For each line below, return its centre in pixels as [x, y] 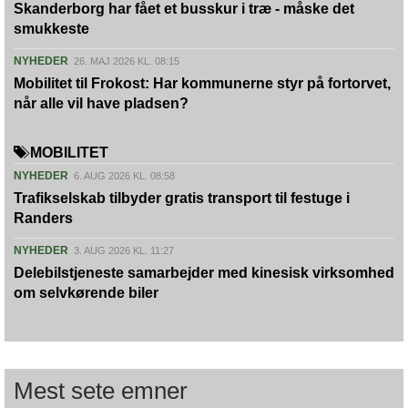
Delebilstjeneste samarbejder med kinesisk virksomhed [204, 273]
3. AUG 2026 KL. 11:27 [124, 250]
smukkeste [51, 29]
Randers [43, 218]
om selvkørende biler [86, 293]
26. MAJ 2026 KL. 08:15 [127, 61]
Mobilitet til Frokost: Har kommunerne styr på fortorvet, [202, 83]
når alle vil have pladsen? [101, 103]
